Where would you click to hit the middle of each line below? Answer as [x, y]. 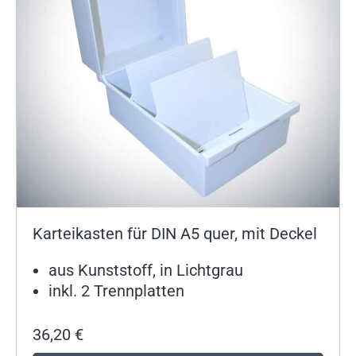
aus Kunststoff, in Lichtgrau [146, 271]
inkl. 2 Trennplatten [116, 291]
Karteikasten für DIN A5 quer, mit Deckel [175, 234]
